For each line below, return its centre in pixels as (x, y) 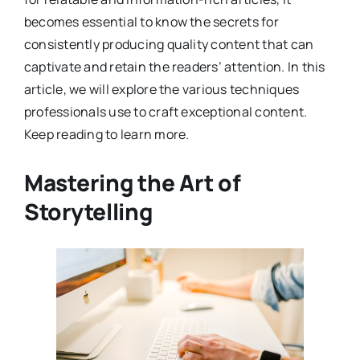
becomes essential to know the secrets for (151, 21)
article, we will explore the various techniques (162, 89)
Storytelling (88, 211)
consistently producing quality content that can (169, 44)
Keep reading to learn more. (106, 134)
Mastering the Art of (132, 182)
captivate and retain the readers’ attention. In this (174, 66)
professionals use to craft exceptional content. (166, 111)
